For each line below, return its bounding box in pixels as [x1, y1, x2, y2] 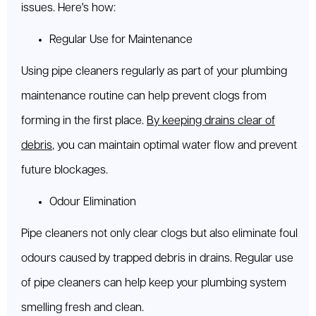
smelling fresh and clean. [21, 302, 144, 315]
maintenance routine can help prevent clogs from [21, 90, 267, 103]
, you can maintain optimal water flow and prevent [52, 140, 297, 152]
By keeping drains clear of [147, 115, 275, 128]
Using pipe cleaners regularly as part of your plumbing [21, 66, 287, 78]
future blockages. [21, 164, 108, 177]
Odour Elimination [49, 196, 136, 209]
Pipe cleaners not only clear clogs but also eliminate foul [21, 228, 298, 241]
